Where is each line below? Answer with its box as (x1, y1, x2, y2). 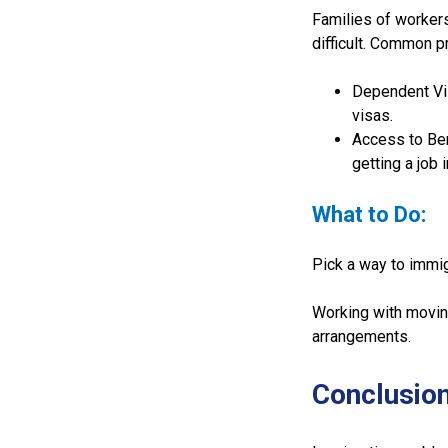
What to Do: (312, 202, 426, 228)
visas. (352, 106, 393, 126)
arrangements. (312, 327, 411, 347)
